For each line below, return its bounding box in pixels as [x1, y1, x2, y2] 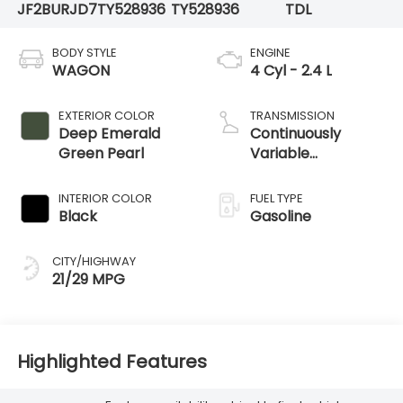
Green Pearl [58, 142, 144, 164]
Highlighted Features [16, 349, 207, 375]
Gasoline [250, 205, 311, 227]
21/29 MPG [51, 268, 125, 290]
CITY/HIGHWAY [51, 252, 136, 270]
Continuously [250, 122, 341, 144]
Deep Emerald [58, 122, 160, 144]
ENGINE [250, 43, 291, 61]
